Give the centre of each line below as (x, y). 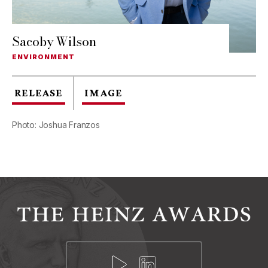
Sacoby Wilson (54, 41)
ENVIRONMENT (43, 57)
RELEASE (39, 93)
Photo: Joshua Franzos (56, 125)
